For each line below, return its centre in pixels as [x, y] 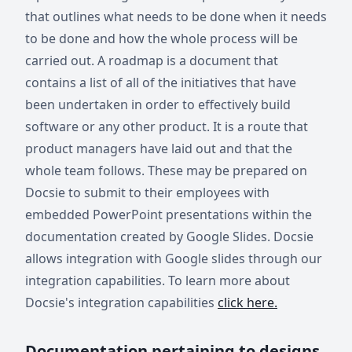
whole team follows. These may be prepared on [166, 170]
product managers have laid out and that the [159, 148]
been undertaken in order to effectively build [158, 104]
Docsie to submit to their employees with [147, 192]
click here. [247, 302]
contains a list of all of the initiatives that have [161, 82]
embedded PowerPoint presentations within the [169, 214]
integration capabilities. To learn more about [158, 280]
